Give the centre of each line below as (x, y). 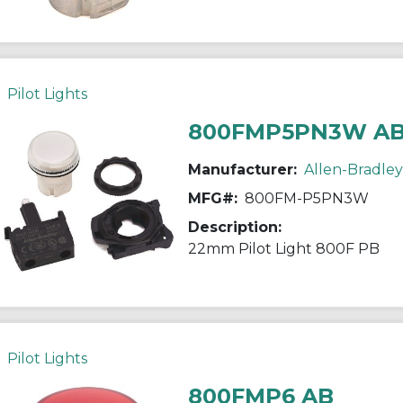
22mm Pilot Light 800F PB (283, 248)
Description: (234, 227)
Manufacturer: (242, 169)
